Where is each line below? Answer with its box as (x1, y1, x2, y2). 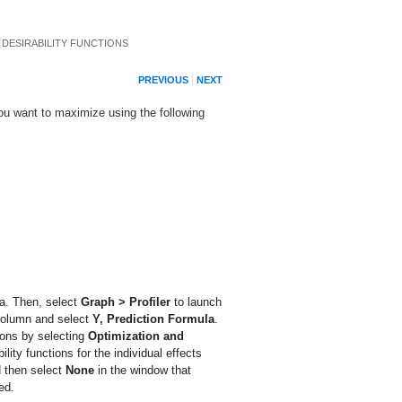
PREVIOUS (138, 74, 188, 85)
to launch (170, 295, 222, 309)
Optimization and (88, 329, 184, 343)
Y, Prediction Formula (92, 312, 214, 326)
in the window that (94, 363, 191, 377)
